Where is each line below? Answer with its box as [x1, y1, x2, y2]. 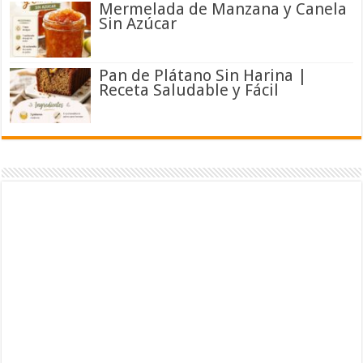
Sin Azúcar [99, 14, 177, 34]
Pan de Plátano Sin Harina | [99, 65, 308, 85]
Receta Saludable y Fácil [99, 79, 280, 100]
